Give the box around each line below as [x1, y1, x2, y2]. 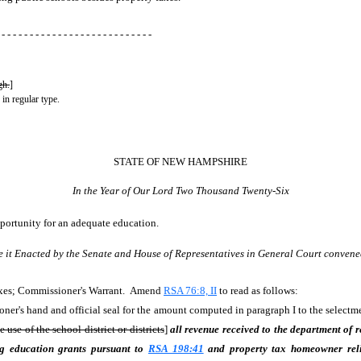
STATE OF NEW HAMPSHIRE [114, 156, 247, 168]
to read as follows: [217, 284, 303, 297]
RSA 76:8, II [164, 284, 217, 297]
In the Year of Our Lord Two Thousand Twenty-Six [72, 185, 289, 197]
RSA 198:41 [148, 342, 204, 355]
